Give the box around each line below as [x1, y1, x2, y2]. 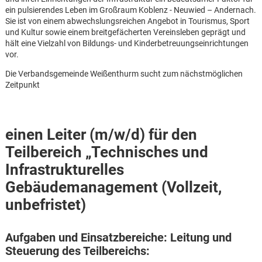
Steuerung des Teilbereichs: [5, 244, 150, 258]
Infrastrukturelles [5, 161, 124, 179]
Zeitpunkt [5, 80, 40, 90]
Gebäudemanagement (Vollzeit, [5, 178, 222, 196]
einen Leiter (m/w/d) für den [5, 126, 197, 144]
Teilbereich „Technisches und [5, 143, 208, 161]
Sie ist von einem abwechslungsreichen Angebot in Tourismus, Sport [5, 16, 250, 26]
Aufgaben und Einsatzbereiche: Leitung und [5, 231, 232, 245]
